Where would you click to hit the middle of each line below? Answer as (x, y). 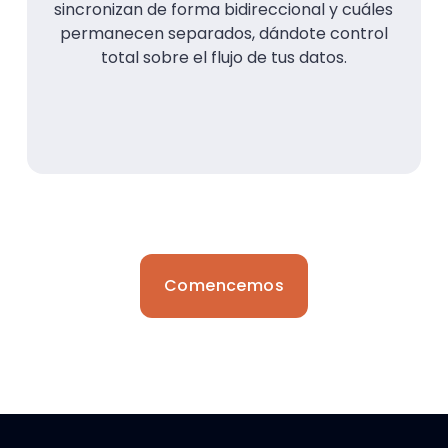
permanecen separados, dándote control (223, 33)
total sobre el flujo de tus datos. (223, 57)
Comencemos (224, 285)
